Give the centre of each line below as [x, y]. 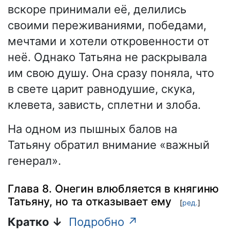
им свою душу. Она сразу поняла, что [111, 73]
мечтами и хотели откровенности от [109, 41]
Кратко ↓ [35, 222]
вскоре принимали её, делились [97, 9]
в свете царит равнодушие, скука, [101, 89]
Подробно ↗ [103, 222]
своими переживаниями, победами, [107, 25]
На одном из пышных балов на [92, 129]
